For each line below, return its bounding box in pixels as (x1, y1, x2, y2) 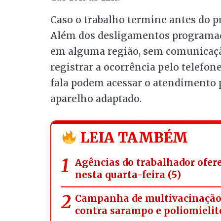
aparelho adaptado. (50, 93, 142, 105)
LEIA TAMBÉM (76, 129, 188, 147)
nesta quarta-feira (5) (75, 168, 181, 181)
